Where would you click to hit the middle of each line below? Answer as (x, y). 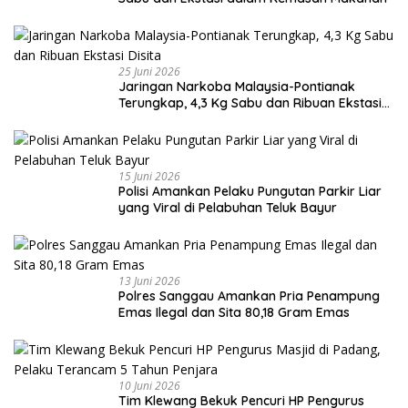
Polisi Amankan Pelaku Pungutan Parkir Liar (250, 191)
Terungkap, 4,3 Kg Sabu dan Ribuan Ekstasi (250, 102)
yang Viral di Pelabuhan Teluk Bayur (228, 207)
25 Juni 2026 (149, 71)
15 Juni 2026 (149, 176)
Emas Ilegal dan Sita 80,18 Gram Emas (234, 312)
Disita (135, 119)
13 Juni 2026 (149, 280)
